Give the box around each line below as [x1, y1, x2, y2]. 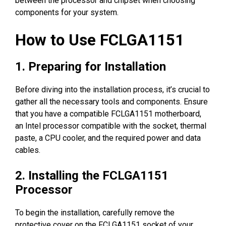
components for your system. [15, 7, 119, 17]
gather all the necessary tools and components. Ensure [15, 96, 208, 106]
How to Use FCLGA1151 [15, 30, 184, 49]
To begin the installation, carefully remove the [15, 207, 175, 217]
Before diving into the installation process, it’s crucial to [15, 84, 210, 94]
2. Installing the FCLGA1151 [15, 168, 168, 183]
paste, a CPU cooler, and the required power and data [15, 133, 201, 143]
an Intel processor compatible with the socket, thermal [15, 121, 206, 131]
